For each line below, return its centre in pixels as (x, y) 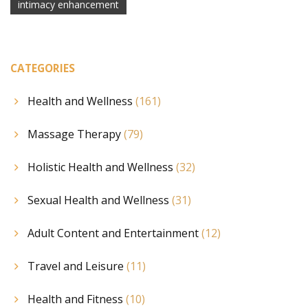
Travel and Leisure (77, 266)
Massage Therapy (76, 134)
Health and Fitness (77, 299)
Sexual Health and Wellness (100, 200)
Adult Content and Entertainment (114, 233)
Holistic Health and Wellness (102, 167)
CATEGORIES (43, 68)
